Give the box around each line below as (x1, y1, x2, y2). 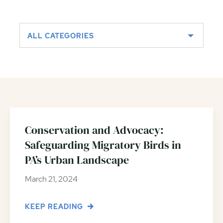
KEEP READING (25, 202, 85, 211)
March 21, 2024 (25, 173, 78, 184)
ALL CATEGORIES (27, 31, 94, 40)
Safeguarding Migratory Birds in (25, 137, 181, 152)
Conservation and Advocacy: (25, 122, 164, 137)
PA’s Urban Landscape (25, 152, 129, 167)
